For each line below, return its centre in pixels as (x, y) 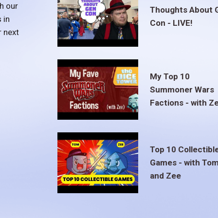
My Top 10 (170, 76)
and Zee (165, 175)
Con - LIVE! (171, 23)
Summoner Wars (182, 89)
